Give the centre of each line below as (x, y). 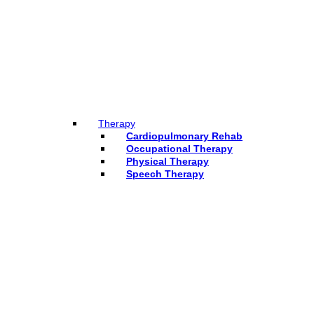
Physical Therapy (168, 161)
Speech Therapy (165, 173)
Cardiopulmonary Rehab (184, 136)
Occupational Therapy (179, 148)
